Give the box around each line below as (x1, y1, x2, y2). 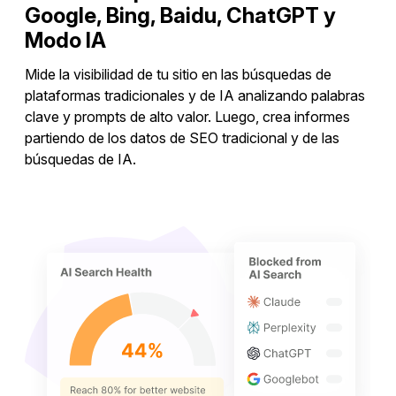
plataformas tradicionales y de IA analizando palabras (25, 86, 365, 104)
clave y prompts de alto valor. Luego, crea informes (25, 107, 350, 126)
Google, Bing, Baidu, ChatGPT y (25, 2, 336, 28)
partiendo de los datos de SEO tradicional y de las (25, 128, 339, 147)
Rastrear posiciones (134, 199, 262, 217)
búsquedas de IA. (25, 149, 136, 168)
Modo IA (25, 27, 106, 53)
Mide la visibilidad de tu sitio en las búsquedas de (25, 65, 331, 83)
